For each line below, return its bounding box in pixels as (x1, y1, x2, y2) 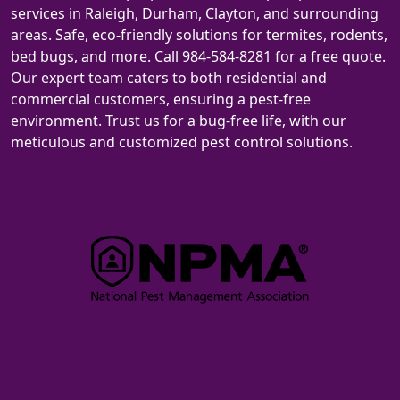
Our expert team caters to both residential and (11, 67, 327, 87)
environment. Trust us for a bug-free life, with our (11, 110, 346, 130)
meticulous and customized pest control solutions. (11, 131, 353, 152)
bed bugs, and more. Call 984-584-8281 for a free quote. (11, 46, 386, 66)
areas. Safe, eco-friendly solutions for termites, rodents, (11, 24, 387, 45)
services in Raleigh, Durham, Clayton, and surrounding (11, 3, 379, 23)
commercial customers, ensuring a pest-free (11, 88, 311, 109)
